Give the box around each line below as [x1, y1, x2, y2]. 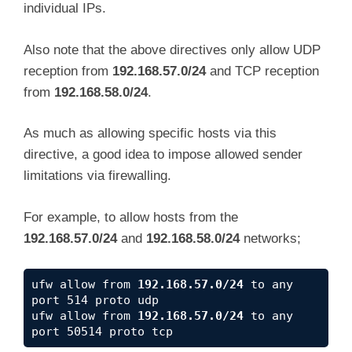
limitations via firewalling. [24, 168, 171, 184]
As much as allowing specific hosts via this [24, 126, 277, 141]
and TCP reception [206, 63, 319, 79]
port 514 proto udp [31, 293, 159, 308]
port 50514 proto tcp [31, 324, 173, 339]
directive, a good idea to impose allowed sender [24, 147, 302, 163]
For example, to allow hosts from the [24, 209, 238, 225]
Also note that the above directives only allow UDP [24, 42, 321, 57]
